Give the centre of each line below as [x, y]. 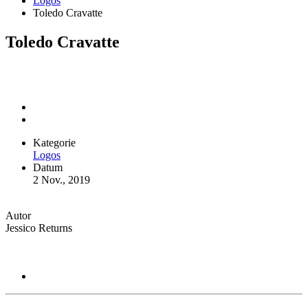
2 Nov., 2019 [62, 179]
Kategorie [54, 142]
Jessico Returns [39, 228]
